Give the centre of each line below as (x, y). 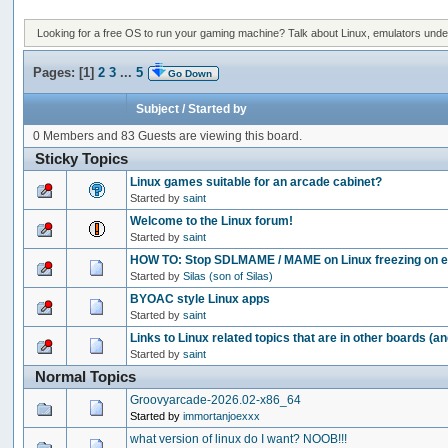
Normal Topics (85, 376)
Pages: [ (58, 73)
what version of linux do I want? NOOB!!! (239, 438)
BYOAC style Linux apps (200, 298)
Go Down (190, 73)
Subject (158, 108)
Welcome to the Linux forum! (212, 220)
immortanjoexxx (222, 415)
